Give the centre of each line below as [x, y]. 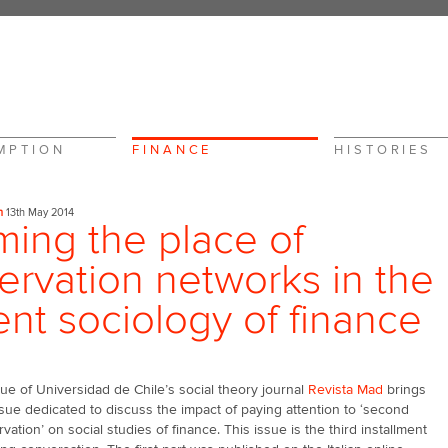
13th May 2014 [38, 212]
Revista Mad [345, 389]
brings [404, 389]
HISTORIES [383, 150]
